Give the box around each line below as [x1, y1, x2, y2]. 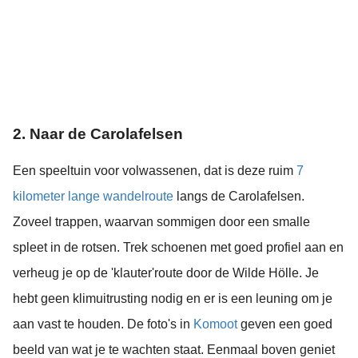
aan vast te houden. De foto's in [13, 317, 193, 332]
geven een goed [237, 317, 332, 332]
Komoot [193, 317, 237, 332]
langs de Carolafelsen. [173, 189, 304, 204]
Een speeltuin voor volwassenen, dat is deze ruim [13, 164, 296, 178]
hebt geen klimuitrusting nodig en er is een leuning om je [13, 292, 332, 306]
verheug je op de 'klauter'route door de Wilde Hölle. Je [13, 266, 319, 280]
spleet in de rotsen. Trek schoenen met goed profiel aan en [13, 241, 344, 255]
